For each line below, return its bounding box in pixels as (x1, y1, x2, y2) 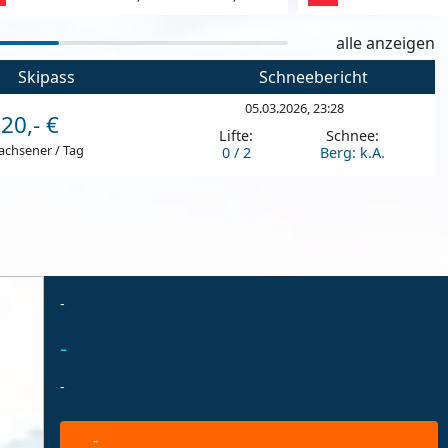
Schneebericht (255, 65, 369, 88)
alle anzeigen (335, 31, 435, 54)
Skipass (13, 65, 75, 88)
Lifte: (219, 126, 253, 146)
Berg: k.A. (320, 143, 386, 163)
